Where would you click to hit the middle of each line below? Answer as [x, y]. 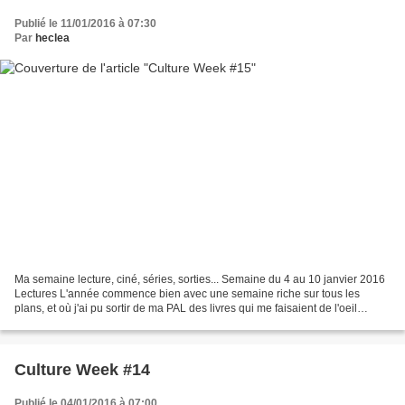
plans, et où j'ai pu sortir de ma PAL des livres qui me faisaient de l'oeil [186, 309]
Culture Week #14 [82, 370]
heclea [52, 38]
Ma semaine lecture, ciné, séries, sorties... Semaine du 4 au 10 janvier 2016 [200, 280]
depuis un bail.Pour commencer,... [98, 323]
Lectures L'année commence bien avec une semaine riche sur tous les [187, 294]
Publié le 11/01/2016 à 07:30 [85, 23]
